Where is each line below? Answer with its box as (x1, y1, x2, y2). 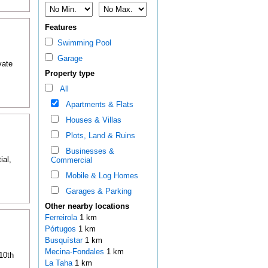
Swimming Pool (52, 38, 111, 48)
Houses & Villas (60, 115, 121, 125)
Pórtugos (44, 224, 78, 234)
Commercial (50, 156, 92, 165)
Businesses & (60, 147, 114, 156)
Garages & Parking (60, 187, 132, 196)
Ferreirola (44, 213, 80, 223)
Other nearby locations (44, 202, 129, 211)
